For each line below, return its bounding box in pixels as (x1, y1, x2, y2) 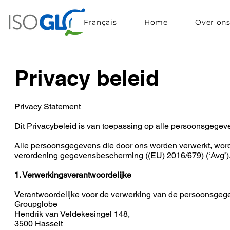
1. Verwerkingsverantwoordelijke (14, 170, 131, 180)
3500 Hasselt (14, 219, 63, 228)
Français (83, 17, 117, 27)
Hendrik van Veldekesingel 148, (14, 209, 130, 219)
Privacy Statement (14, 102, 81, 111)
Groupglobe (14, 199, 57, 209)
